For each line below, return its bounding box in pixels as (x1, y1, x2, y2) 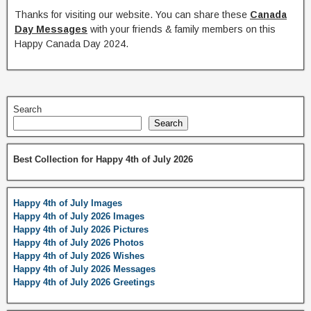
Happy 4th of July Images (13, 198, 122, 209)
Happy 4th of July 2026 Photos (13, 237, 144, 249)
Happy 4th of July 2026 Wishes (13, 251, 144, 262)
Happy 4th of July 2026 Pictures (13, 224, 149, 235)
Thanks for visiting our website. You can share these (15, 9, 250, 21)
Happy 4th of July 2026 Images (13, 211, 144, 222)
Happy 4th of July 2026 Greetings (13, 277, 155, 288)
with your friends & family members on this (87, 24, 276, 35)
